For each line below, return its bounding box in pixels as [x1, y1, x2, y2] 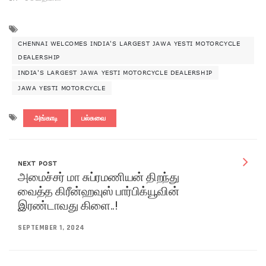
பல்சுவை [81, 114, 106, 123]
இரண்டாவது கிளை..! [18, 197, 118, 214]
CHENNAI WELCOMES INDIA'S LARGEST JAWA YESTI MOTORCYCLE [18, 40, 240, 47]
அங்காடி [34, 114, 58, 123]
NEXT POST [18, 160, 57, 167]
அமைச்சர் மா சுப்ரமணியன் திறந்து [18, 169, 179, 186]
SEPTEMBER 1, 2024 [18, 223, 85, 233]
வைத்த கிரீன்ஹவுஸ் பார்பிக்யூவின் [18, 183, 179, 200]
